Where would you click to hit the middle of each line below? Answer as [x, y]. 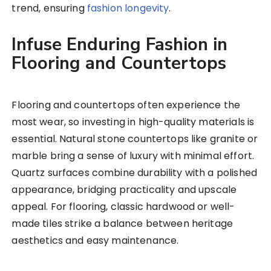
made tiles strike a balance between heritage [122, 224]
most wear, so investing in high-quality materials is [133, 122]
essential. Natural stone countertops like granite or [135, 139]
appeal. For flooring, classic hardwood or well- [123, 207]
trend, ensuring [49, 8]
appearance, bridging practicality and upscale [124, 190]
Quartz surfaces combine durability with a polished [134, 173]
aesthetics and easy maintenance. [95, 241]
